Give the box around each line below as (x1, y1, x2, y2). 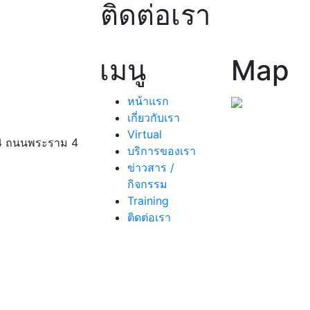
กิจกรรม (127, 177, 167, 191)
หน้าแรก (127, 94, 169, 108)
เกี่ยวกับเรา (127, 111, 180, 125)
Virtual (127, 127, 162, 141)
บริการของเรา (127, 144, 196, 158)
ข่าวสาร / (127, 161, 174, 174)
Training (127, 194, 169, 208)
